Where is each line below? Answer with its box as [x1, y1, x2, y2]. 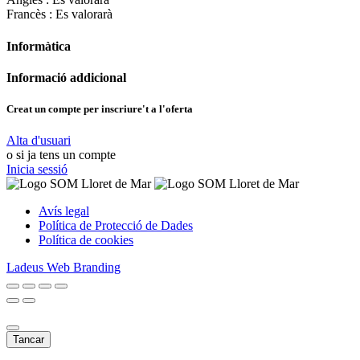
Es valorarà [52, 7, 112, 22]
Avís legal [39, 204, 89, 219]
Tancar [13, 333, 44, 346]
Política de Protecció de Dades [39, 219, 193, 233]
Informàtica [6, 39, 71, 53]
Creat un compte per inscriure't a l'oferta [6, 103, 193, 116]
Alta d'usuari [6, 133, 71, 148]
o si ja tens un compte [6, 148, 116, 162]
